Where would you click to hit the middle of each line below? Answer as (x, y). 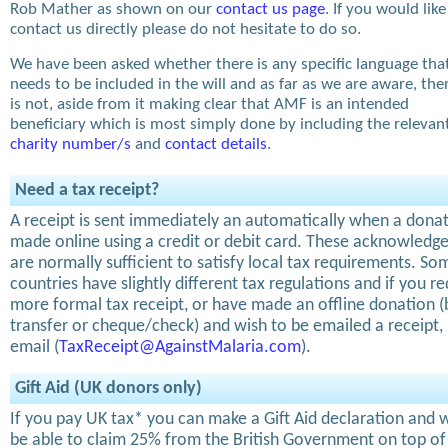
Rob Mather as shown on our (113, 10)
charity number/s (70, 145)
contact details (216, 145)
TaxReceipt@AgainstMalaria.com (180, 347)
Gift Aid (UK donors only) (108, 388)
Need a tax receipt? (87, 190)
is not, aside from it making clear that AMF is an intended (209, 105)
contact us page (270, 10)
